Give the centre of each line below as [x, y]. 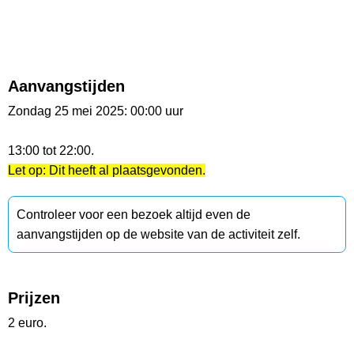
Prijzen [34, 298]
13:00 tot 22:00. [51, 151]
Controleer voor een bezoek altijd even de [134, 215]
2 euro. [27, 323]
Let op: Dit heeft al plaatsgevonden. [107, 171]
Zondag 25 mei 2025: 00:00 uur [96, 111]
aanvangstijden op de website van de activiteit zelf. [158, 235]
